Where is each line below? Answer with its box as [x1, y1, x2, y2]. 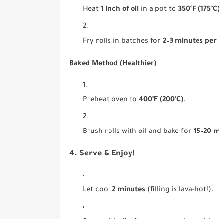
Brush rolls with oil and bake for [83, 128, 194, 136]
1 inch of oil [101, 5, 139, 14]
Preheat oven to [83, 96, 139, 104]
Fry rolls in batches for [83, 37, 163, 45]
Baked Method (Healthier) [69, 60, 156, 68]
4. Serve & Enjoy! [69, 149, 135, 159]
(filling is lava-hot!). [145, 186, 214, 194]
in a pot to [139, 5, 178, 14]
